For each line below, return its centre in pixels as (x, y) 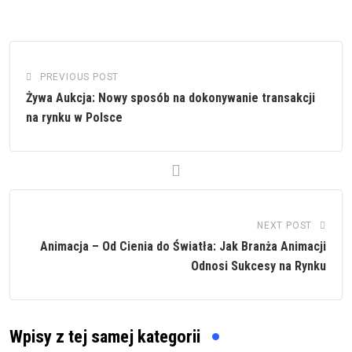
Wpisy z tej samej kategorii (105, 337)
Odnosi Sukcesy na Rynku (258, 266)
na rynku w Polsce (74, 118)
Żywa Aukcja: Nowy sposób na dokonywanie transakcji (170, 98)
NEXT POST (284, 226)
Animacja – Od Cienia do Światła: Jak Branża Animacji (183, 247)
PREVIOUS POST (79, 77)
